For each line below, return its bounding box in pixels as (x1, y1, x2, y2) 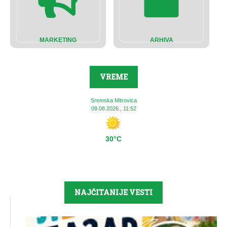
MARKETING (40, 36, 77, 44)
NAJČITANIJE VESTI (74, 187, 153, 198)
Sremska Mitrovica (90, 97, 137, 104)
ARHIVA (149, 36, 173, 44)
